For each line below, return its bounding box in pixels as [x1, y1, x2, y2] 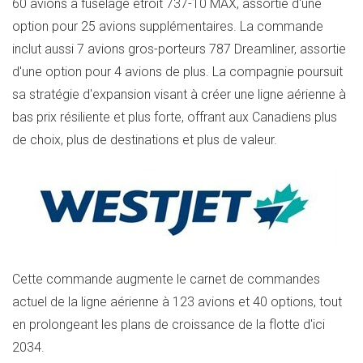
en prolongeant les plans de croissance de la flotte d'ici [12, 316, 325, 332]
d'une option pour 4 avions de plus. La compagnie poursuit [12, 64, 343, 80]
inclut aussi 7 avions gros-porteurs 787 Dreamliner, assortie [12, 41, 346, 58]
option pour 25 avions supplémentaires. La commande [12, 19, 323, 35]
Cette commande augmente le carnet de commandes [12, 271, 320, 287]
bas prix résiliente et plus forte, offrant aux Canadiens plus [12, 109, 337, 126]
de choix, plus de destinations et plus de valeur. [12, 132, 280, 148]
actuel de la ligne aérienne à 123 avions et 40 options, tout [12, 293, 342, 310]
